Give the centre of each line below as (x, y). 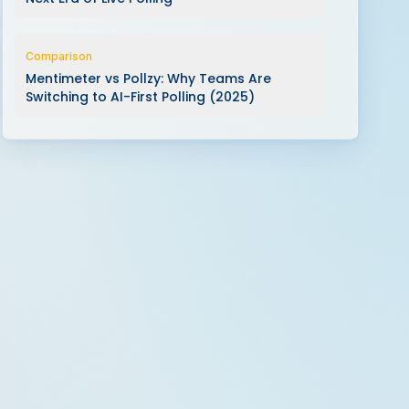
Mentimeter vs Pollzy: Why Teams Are (148, 79)
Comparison (58, 56)
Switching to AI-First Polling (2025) (140, 97)
